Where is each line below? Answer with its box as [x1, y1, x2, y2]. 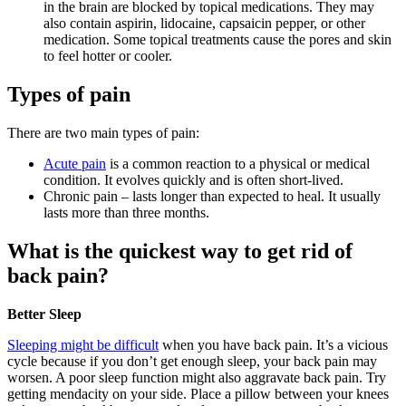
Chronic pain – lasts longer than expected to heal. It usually [43, 188, 381, 205]
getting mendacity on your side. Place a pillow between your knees [7, 386, 389, 402]
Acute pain [43, 156, 106, 172]
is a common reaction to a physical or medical [106, 156, 370, 172]
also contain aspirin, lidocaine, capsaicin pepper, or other [43, 15, 365, 32]
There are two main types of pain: [7, 125, 199, 141]
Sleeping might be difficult [7, 337, 159, 353]
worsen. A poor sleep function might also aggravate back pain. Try [7, 370, 386, 386]
